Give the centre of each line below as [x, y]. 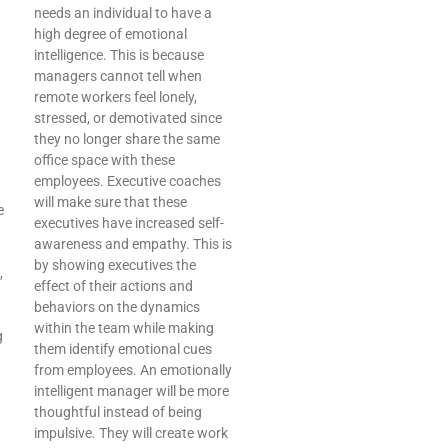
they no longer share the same [127, 139]
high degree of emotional [110, 34]
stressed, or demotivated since [128, 118]
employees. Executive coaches [127, 181]
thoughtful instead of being [118, 412]
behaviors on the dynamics [117, 307]
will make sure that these [110, 202]
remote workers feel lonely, [115, 97]
